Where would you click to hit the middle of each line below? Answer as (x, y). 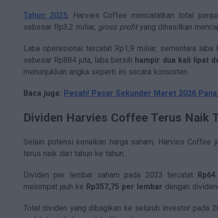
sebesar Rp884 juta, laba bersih (79, 60)
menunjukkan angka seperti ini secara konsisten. (106, 72)
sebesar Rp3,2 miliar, (61, 27)
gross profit (119, 27)
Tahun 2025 (45, 16)
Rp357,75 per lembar (124, 186)
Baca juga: (44, 93)
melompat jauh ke (55, 186)
